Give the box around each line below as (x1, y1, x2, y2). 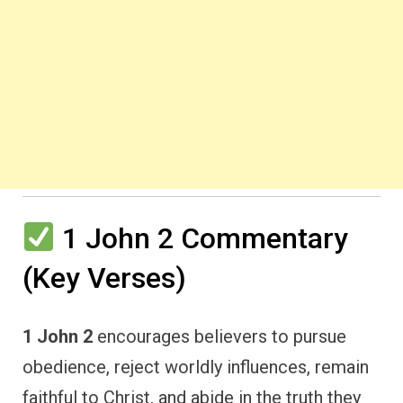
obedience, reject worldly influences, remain (22, 355, 369, 378)
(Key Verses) (22, 261, 186, 296)
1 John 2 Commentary (55, 221, 349, 256)
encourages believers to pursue (93, 325, 346, 347)
